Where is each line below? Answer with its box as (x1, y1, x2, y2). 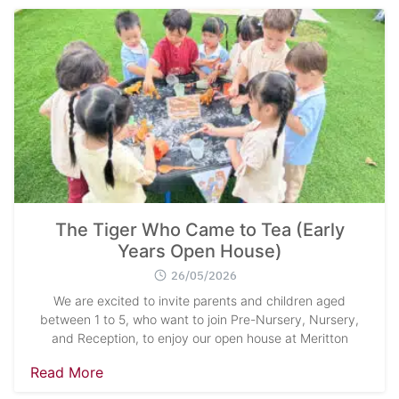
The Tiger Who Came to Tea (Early (54, 218, 345, 240)
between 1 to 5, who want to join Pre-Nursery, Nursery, (40, 311, 359, 327)
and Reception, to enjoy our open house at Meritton (51, 330, 348, 346)
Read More (30, 362, 103, 381)
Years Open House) (117, 240, 282, 262)
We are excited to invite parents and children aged (53, 292, 346, 308)
